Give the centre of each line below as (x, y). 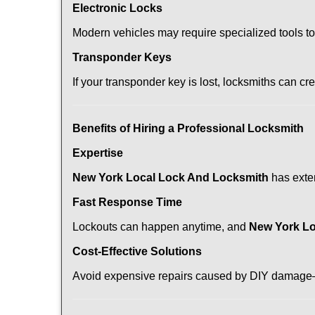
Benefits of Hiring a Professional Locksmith (188, 128)
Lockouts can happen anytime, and (161, 227)
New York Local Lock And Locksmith (171, 178)
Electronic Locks (117, 8)
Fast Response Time (127, 202)
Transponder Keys (122, 57)
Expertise (98, 153)
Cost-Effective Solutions (137, 251)
